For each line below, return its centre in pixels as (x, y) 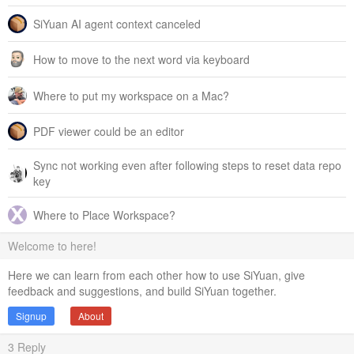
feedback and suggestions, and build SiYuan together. (142, 291)
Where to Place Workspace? (104, 215)
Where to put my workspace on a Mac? (131, 95)
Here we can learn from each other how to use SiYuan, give (156, 275)
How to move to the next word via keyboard (141, 60)
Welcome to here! (52, 246)
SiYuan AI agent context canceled (117, 23)
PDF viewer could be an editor (109, 131)
